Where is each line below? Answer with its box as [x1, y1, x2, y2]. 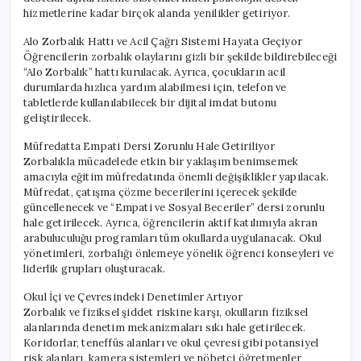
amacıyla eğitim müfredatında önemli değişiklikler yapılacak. [23, 169, 329, 184]
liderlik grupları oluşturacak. [23, 261, 165, 276]
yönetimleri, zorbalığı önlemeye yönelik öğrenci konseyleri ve [23, 246, 334, 260]
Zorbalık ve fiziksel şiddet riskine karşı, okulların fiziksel [23, 305, 309, 319]
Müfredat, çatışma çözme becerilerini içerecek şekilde [23, 185, 297, 199]
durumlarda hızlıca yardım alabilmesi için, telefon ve [23, 80, 287, 94]
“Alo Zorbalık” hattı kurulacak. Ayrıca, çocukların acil [23, 64, 286, 79]
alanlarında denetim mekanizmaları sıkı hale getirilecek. [23, 320, 306, 334]
